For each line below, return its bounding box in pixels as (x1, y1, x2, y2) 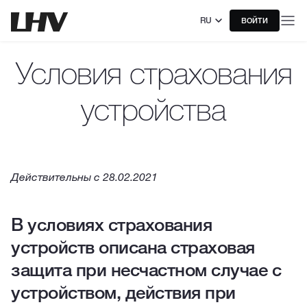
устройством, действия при (11, 281, 236, 304)
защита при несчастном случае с (11, 258, 281, 281)
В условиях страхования (11, 213, 212, 236)
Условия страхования (15, 54, 292, 92)
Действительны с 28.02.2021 (11, 170, 158, 184)
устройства (81, 90, 226, 128)
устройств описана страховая (11, 236, 255, 258)
